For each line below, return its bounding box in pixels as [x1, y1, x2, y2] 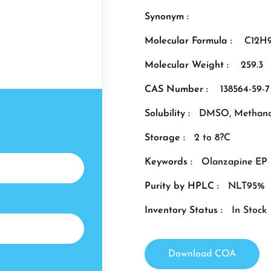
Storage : [145, 133, 185, 143]
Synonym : [145, 12, 189, 22]
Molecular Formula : [145, 36, 235, 46]
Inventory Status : [145, 206, 223, 215]
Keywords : [145, 157, 192, 167]
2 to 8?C [194, 133, 230, 143]
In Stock [232, 206, 267, 215]
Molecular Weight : [145, 60, 232, 70]
